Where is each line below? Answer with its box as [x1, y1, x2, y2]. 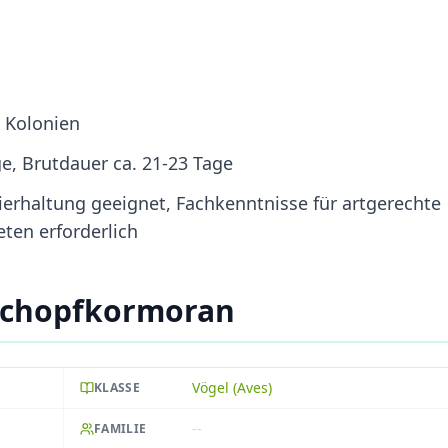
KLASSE [94, 378, 140, 396]
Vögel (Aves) [192, 377, 272, 397]
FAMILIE [94, 419, 147, 437]
